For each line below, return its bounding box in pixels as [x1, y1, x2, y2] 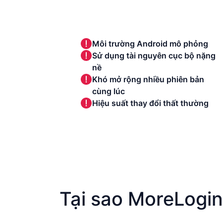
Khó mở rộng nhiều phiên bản [92, 74, 204, 84]
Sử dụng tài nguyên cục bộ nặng [92, 51, 216, 60]
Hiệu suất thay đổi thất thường [92, 98, 209, 108]
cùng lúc [92, 86, 125, 96]
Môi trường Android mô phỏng [92, 39, 208, 49]
